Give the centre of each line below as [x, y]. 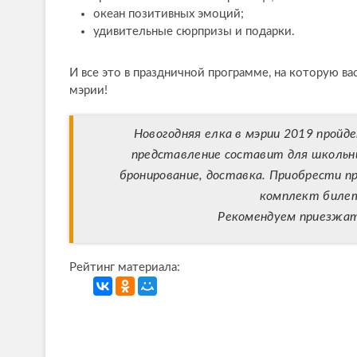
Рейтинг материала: [125, 268]
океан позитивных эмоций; [169, 14]
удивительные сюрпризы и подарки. [194, 32]
